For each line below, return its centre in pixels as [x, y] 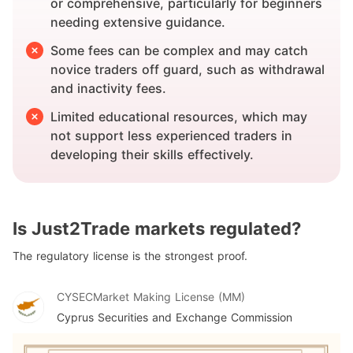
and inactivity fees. [108, 88]
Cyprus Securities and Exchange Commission [175, 317]
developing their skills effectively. [152, 154]
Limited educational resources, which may [179, 117]
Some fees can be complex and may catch [179, 50]
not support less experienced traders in [171, 136]
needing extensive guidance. [138, 22]
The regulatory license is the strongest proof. [130, 256]
